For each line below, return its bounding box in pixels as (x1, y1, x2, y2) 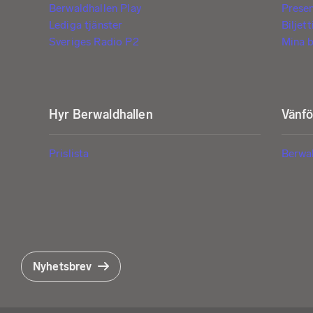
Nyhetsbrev (33, 260, 92, 273)
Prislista (49, 147, 89, 161)
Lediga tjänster (49, 18, 123, 32)
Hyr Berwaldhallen (49, 107, 153, 123)
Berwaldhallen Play (49, 1, 142, 15)
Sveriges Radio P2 (49, 35, 139, 49)
